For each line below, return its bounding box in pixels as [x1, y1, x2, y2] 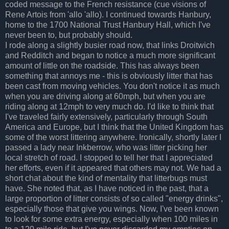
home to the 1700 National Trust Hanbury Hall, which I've [5, 20, 211, 29]
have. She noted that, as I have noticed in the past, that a [5, 184, 209, 193]
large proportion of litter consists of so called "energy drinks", [5, 194, 223, 203]
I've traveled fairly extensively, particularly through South [5, 112, 208, 121]
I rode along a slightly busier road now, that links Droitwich [5, 40, 215, 50]
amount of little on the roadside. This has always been [5, 61, 199, 70]
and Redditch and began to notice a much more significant [5, 51, 215, 60]
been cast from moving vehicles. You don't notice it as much [5, 81, 220, 90]
